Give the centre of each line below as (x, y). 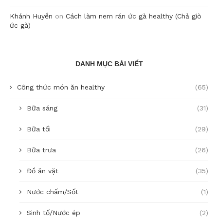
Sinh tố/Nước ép (54, 213)
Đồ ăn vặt (43, 171)
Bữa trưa (41, 150)
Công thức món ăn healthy (61, 87)
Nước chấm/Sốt (53, 192)
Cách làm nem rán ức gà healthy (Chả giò (134, 16)
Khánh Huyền (31, 16)
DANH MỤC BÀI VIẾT (109, 64)
